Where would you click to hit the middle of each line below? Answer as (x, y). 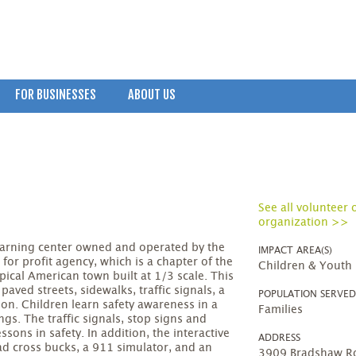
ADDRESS (280, 338)
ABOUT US (152, 95)
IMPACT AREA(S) (296, 251)
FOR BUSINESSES (56, 95)
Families (281, 310)
